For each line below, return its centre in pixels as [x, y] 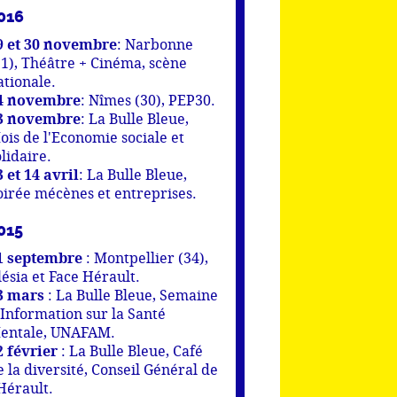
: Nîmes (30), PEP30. [148, 100]
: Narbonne [155, 44]
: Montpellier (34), [145, 258]
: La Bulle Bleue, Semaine [131, 295]
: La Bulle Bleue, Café [130, 351]
